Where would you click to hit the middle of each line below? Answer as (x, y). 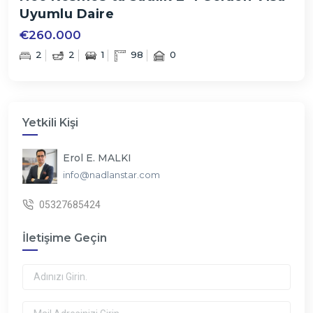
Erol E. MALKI (97, 158)
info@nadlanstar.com (111, 174)
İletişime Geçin (65, 238)
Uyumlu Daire (67, 14)
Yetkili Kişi (50, 122)
